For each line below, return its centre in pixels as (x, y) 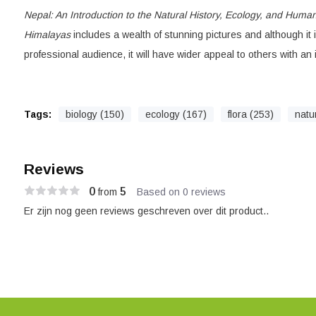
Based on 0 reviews (181, 192)
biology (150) (95, 114)
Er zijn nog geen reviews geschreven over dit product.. (146, 211)
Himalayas (47, 35)
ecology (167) (176, 114)
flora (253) (250, 114)
